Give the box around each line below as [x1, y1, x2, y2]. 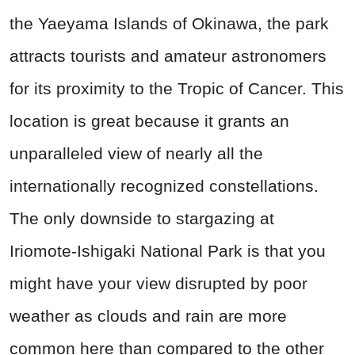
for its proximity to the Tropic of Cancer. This [10, 78, 344, 97]
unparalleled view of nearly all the [10, 143, 263, 162]
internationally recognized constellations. [10, 176, 319, 195]
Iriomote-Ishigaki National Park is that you [10, 241, 326, 260]
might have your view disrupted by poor [10, 273, 307, 292]
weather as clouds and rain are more [10, 306, 287, 325]
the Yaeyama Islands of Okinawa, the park [10, 13, 329, 32]
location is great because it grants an [10, 111, 289, 130]
